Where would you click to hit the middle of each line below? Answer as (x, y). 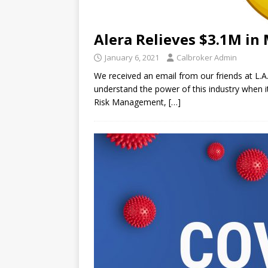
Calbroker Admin (207, 58)
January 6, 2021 (132, 58)
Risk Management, (131, 102)
